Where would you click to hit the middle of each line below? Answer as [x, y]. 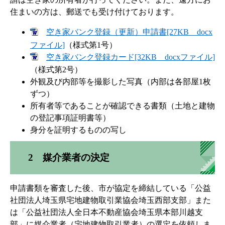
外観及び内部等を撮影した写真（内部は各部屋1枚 [121, 81]
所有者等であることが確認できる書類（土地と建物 [123, 105]
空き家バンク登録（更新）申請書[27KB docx [129, 32]
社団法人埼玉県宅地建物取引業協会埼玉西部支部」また [110, 200]
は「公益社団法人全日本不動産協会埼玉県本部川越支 [106, 212]
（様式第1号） [91, 45]
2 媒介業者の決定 [69, 157]
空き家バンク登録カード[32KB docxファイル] [131, 57]
